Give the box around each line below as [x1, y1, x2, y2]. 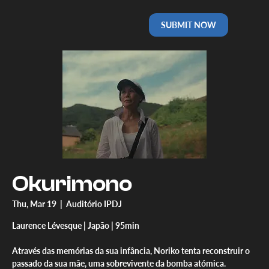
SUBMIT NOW [161, 19, 217, 30]
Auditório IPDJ [66, 198, 122, 209]
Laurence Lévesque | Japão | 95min [12, 220, 139, 231]
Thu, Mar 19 [12, 198, 56, 209]
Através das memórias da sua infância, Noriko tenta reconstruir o [12, 245, 250, 256]
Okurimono [12, 171, 132, 196]
